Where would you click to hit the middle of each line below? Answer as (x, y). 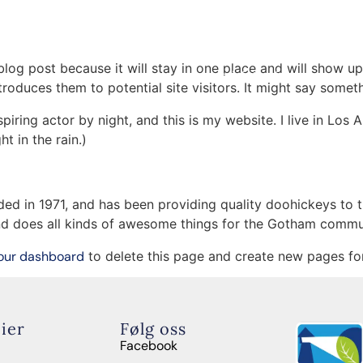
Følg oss (154, 329)
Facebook (149, 346)
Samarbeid (236, 105)
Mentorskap (135, 51)
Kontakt (332, 51)
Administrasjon (249, 76)
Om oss (226, 47)
